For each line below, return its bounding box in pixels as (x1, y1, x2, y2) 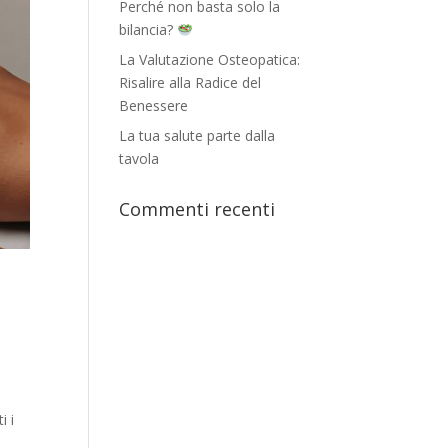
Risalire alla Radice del (119, 73, 262, 92)
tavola (119, 149, 160, 168)
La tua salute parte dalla (119, 126, 276, 145)
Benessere (119, 96, 189, 115)
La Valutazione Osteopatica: (119, 50, 301, 69)
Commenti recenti (119, 197, 276, 221)
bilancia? (119, 20, 178, 39)
